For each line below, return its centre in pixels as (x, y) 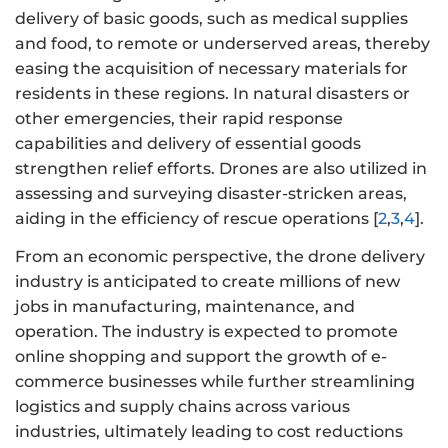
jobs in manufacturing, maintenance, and (185, 307)
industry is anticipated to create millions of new (207, 282)
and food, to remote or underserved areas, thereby (222, 43)
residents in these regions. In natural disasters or (212, 93)
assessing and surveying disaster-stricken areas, (211, 193)
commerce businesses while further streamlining (215, 382)
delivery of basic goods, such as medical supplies (211, 18)
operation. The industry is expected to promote (206, 332)
